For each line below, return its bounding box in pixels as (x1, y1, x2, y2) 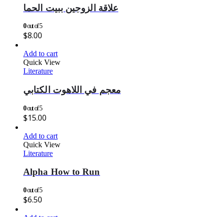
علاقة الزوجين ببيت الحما (23, 2, 119, 13)
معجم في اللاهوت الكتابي (23, 84, 121, 95)
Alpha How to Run (23, 167, 100, 177)
